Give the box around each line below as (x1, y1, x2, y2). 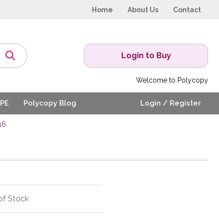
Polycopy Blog (23, 99, 76, 108)
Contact (173, 5, 201, 14)
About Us (128, 5, 158, 14)
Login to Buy (121, 51, 171, 60)
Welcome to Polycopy (136, 76, 208, 84)
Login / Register (140, 99, 201, 108)
